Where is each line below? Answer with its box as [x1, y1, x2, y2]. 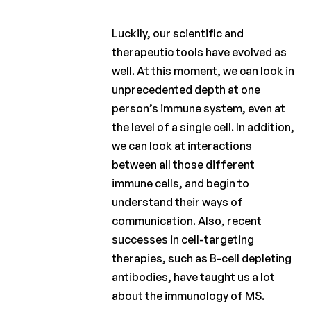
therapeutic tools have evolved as [112, 45, 287, 60]
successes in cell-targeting [112, 233, 255, 247]
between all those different [112, 158, 255, 172]
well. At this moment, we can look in [112, 64, 295, 78]
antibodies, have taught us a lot [112, 270, 276, 285]
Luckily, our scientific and [112, 26, 244, 41]
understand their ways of [112, 195, 244, 210]
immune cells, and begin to [112, 176, 250, 191]
